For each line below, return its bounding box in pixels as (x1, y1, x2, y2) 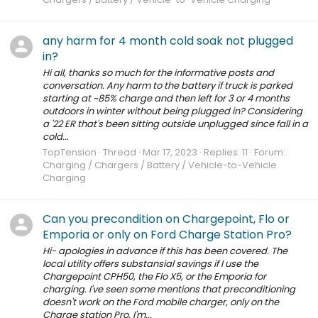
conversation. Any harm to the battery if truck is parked (43, 79, 292, 93)
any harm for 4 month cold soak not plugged (43, 33, 293, 50)
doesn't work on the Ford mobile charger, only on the (43, 295, 279, 309)
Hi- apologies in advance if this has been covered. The (43, 244, 287, 258)
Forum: (254, 145, 285, 159)
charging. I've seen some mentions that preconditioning (43, 283, 295, 297)
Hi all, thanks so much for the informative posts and (43, 66, 274, 80)
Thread (103, 145, 136, 159)
